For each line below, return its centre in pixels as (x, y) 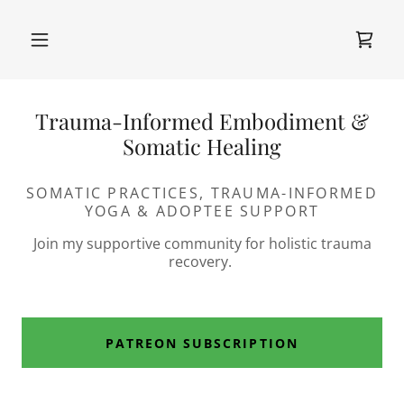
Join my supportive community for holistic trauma (202, 243)
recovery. (202, 262)
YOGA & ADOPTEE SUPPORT (202, 211)
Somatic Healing (202, 146)
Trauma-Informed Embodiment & (202, 121)
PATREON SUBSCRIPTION (202, 343)
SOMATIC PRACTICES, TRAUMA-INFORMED (202, 193)
